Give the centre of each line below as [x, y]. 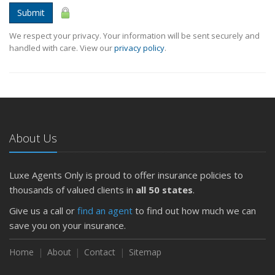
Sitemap [145, 252]
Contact [100, 252]
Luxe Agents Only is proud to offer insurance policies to [126, 175]
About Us [33, 138]
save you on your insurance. [68, 225]
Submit [31, 12]
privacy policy [139, 48]
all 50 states [164, 189]
